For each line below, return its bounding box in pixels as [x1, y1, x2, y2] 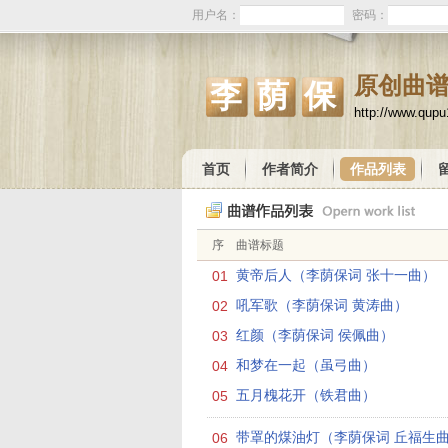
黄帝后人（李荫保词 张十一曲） [236, 268, 436, 283]
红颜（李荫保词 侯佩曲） [236, 328, 394, 343]
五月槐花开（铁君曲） [236, 388, 376, 403]
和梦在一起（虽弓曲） [236, 358, 376, 373]
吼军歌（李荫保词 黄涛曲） [236, 298, 408, 313]
